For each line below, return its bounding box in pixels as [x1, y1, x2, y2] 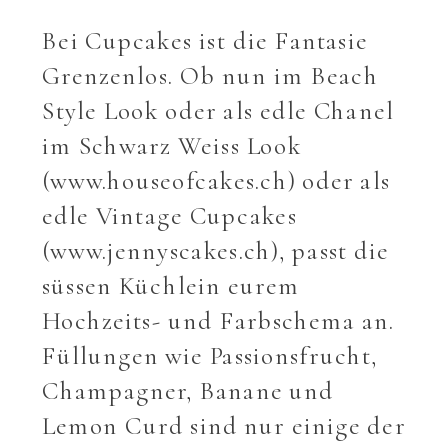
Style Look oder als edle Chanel [42, 95, 394, 126]
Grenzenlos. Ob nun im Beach [42, 60, 379, 91]
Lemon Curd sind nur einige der [42, 410, 406, 441]
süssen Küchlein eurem [42, 270, 300, 301]
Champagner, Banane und [42, 375, 335, 406]
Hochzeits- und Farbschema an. [42, 305, 395, 336]
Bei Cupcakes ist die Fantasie [42, 25, 369, 56]
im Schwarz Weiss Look [42, 130, 302, 161]
